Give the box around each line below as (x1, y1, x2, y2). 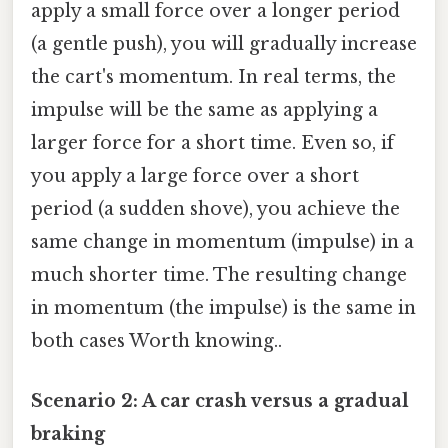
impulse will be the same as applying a (31, 99, 378, 122)
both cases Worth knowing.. (31, 330, 282, 353)
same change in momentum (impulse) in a (31, 231, 414, 254)
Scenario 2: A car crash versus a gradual (31, 389, 409, 412)
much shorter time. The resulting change (31, 264, 407, 287)
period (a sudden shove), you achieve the (31, 198, 400, 221)
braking (31, 422, 105, 445)
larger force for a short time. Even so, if (31, 132, 394, 155)
